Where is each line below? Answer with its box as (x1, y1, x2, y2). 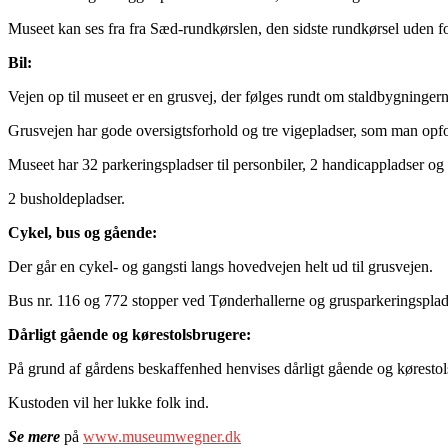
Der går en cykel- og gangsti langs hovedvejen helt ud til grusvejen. (8, 258, 437, 276)
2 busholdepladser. (8, 190, 129, 208)
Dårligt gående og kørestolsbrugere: (8, 326, 255, 344)
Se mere (8, 428, 60, 446)
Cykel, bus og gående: (8, 224, 157, 242)
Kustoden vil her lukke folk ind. (8, 394, 213, 412)
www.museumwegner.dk (83, 428, 241, 446)
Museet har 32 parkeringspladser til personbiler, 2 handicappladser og (8, 156, 444, 174)
